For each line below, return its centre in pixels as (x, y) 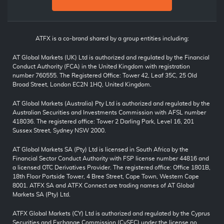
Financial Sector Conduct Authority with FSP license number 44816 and (111, 159)
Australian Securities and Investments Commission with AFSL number (109, 113)
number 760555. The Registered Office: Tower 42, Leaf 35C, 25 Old (105, 76)
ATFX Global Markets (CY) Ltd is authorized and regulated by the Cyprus (111, 214)
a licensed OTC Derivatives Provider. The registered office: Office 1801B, (111, 168)
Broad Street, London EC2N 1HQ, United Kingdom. (82, 85)
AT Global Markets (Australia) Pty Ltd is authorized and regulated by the (111, 104)
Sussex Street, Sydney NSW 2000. (59, 131)
